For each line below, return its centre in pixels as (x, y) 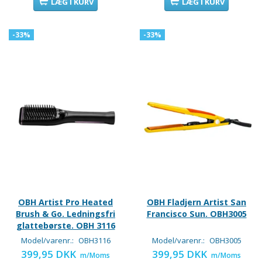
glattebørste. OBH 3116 (65, 226)
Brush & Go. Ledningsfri (65, 214)
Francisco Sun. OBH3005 (196, 214)
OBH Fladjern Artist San (196, 202)
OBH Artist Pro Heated (65, 202)
